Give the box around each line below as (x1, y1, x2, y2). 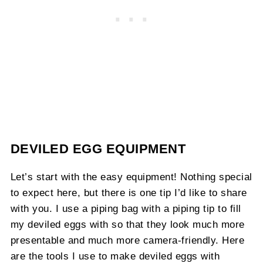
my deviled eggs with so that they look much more (10, 219, 245, 230)
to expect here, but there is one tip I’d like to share (10, 187, 247, 198)
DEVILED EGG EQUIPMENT (10, 141, 186, 157)
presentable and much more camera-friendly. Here (10, 235, 245, 246)
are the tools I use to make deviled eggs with (10, 251, 220, 262)
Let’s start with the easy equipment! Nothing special (10, 171, 252, 183)
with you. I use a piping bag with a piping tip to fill (10, 203, 241, 214)
